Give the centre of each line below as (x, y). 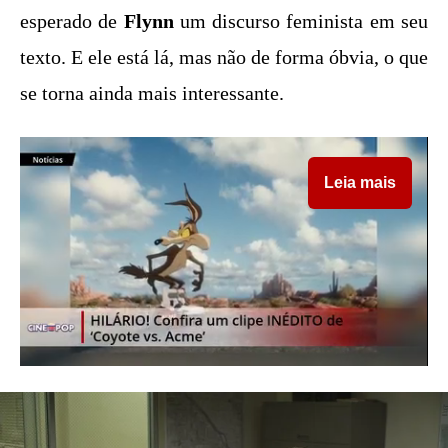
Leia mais (360, 182)
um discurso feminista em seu (301, 20)
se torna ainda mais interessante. (152, 92)
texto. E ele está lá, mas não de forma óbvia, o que (224, 56)
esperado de (72, 20)
